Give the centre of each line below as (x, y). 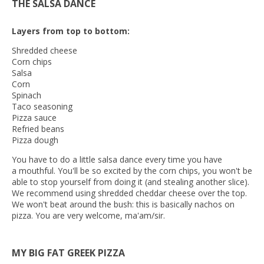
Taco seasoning (42, 106)
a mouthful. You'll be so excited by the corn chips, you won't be (132, 170)
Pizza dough (35, 140)
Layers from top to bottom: (72, 31)
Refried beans (38, 128)
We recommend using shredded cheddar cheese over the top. (129, 193)
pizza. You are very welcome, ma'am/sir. (91, 215)
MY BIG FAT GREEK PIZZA (68, 253)
